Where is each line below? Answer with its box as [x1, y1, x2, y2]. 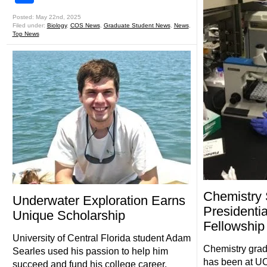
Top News [12, 30, 39, 37]
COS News [70, 22, 100, 29]
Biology [46, 22, 67, 29]
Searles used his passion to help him [12, 246, 168, 256]
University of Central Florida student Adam [12, 233, 191, 243]
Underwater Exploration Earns [12, 193, 185, 208]
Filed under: [12, 22, 47, 29]
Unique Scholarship [12, 208, 125, 223]
